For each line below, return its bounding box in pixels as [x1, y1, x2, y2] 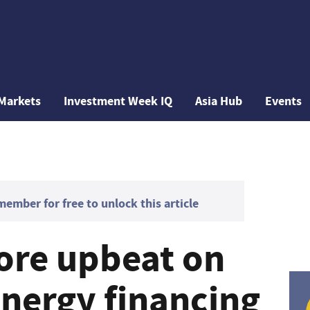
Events [265, 93, 302, 109]
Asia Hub [195, 93, 243, 109]
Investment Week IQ [64, 93, 173, 109]
